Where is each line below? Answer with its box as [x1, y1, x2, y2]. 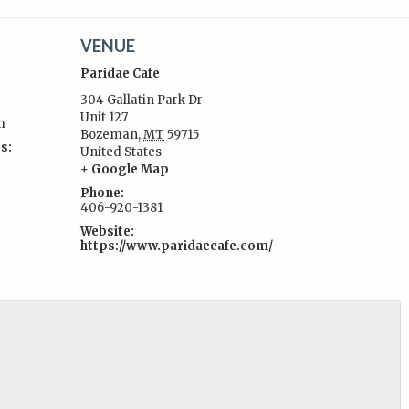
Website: [80, 224, 135, 239]
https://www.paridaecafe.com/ [80, 238, 274, 254]
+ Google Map [80, 162, 170, 177]
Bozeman [80, 127, 139, 142]
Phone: [80, 185, 125, 201]
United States [80, 144, 163, 160]
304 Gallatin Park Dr [80, 92, 204, 108]
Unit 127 [80, 110, 129, 125]
